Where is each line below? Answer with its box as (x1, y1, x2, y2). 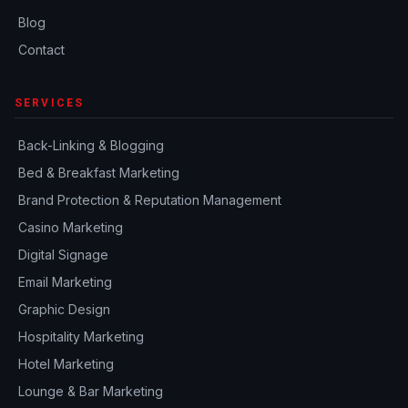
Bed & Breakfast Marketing (18, 165, 179, 180)
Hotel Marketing (18, 356, 114, 372)
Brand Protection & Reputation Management (18, 192, 281, 208)
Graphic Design (18, 301, 110, 317)
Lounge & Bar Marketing (18, 383, 163, 399)
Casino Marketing (18, 219, 123, 235)
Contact (18, 42, 65, 57)
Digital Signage (18, 247, 108, 262)
